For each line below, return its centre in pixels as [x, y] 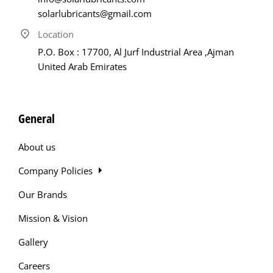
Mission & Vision [53, 218]
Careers [34, 265]
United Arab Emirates [82, 66]
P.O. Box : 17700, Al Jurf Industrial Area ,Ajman [136, 51]
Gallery [33, 242]
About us [37, 147]
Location [56, 34]
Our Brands [43, 194]
